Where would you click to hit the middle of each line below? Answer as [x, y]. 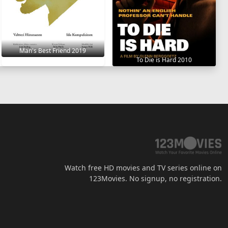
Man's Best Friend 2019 [53, 51]
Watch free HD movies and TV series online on [143, 167]
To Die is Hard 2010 [164, 60]
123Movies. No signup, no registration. [155, 178]
